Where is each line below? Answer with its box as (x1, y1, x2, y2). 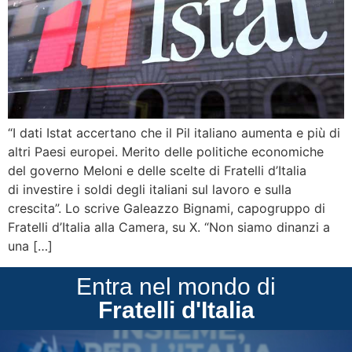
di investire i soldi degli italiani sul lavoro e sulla (8, 181, 291, 198)
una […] (8, 238, 53, 255)
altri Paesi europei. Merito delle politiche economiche (8, 144, 324, 160)
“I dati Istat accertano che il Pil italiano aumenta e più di (8, 125, 340, 141)
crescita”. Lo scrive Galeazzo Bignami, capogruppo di (8, 200, 325, 217)
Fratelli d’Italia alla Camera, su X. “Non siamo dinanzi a (8, 219, 330, 236)
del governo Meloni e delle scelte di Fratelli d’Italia (8, 163, 306, 179)
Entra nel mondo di (76, 273, 276, 299)
